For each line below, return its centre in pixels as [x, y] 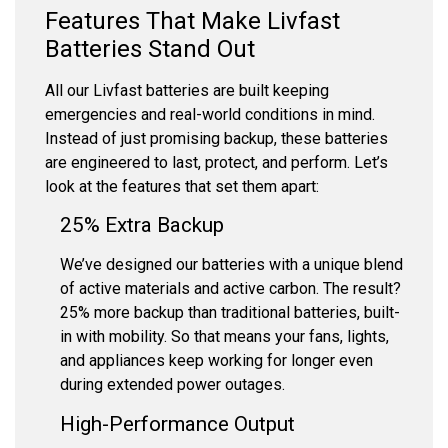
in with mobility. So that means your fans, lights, [224, 337]
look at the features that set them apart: [182, 186]
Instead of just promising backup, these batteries [216, 138]
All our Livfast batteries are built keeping [187, 90]
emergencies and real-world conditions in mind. [210, 114]
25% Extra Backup [142, 225]
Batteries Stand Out [150, 48]
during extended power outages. [172, 385]
